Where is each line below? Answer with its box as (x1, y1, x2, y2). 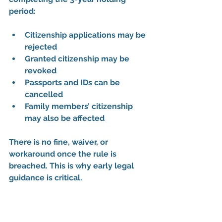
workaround (9, 149, 55, 159)
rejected (25, 42, 57, 52)
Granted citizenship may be (25, 54, 131, 63)
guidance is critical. (9, 172, 82, 182)
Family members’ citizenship (25, 101, 135, 111)
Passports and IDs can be (25, 77, 122, 87)
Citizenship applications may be (25, 30, 148, 40)
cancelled (25, 89, 63, 99)
